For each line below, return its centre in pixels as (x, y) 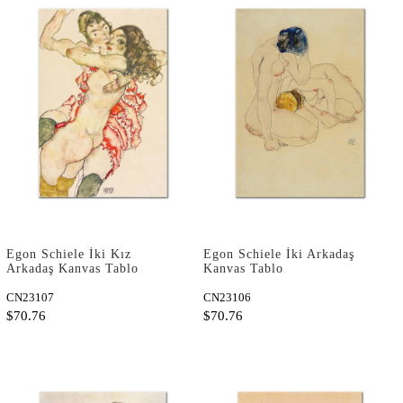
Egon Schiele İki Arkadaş (279, 255)
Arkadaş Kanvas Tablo (72, 269)
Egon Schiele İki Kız (69, 255)
